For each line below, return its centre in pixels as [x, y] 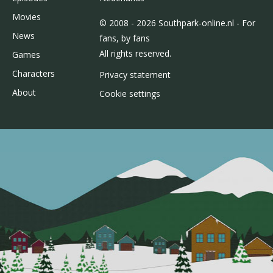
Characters [34, 74]
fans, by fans [124, 38]
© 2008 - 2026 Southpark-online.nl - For [177, 23]
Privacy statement [135, 75]
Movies [27, 17]
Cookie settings [129, 94]
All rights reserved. [135, 54]
